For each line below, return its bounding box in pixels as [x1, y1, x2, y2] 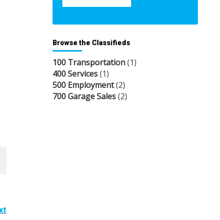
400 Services [53, 68, 98, 80]
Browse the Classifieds [53, 39, 130, 47]
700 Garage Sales [53, 91, 116, 102]
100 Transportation [53, 57, 125, 68]
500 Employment [53, 80, 114, 91]
